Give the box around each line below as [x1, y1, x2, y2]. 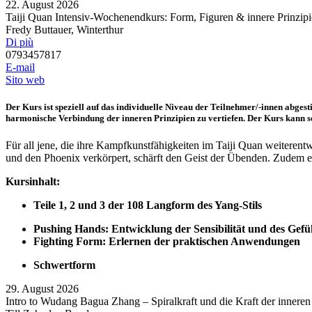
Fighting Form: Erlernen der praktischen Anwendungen [33, 235, 300, 248]
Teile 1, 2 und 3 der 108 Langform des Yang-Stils [33, 199, 262, 212]
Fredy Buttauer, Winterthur [6, 24, 123, 36]
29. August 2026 [6, 283, 79, 295]
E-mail [6, 61, 35, 74]
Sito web [6, 74, 45, 86]
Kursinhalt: [6, 175, 60, 188]
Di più [6, 36, 33, 49]
